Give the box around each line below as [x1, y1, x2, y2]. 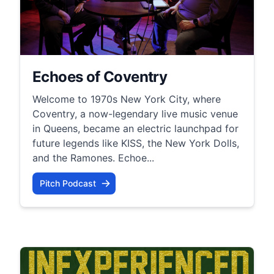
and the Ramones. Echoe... [32, 151, 154, 164]
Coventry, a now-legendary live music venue [32, 107, 238, 120]
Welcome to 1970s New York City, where [32, 92, 221, 105]
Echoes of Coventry [32, 67, 168, 86]
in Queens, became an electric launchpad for [32, 122, 239, 135]
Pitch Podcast [40, 177, 96, 188]
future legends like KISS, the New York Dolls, [32, 136, 239, 149]
